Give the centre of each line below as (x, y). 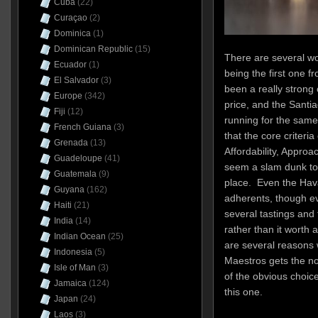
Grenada (71, 143)
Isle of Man (75, 268)
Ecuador (70, 65)
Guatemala (75, 174)
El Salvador (76, 80)
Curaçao (70, 18)
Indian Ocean (79, 236)
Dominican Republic (93, 49)
